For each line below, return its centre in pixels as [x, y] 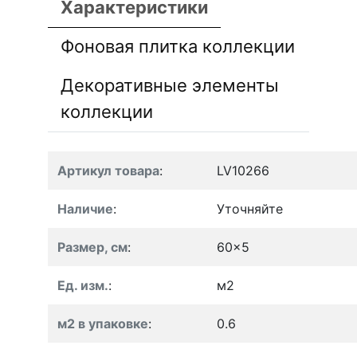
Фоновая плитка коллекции [178, 46]
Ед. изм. [83, 285]
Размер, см [92, 247]
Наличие [85, 208]
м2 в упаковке [103, 323]
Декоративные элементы [170, 85]
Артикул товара [108, 170]
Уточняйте [250, 208]
